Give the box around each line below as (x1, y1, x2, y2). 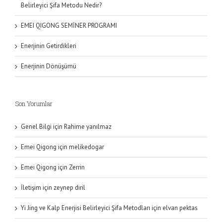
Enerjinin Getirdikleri (21, 41, 76, 50)
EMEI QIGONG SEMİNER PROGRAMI (21, 21, 117, 30)
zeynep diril (54, 183, 85, 192)
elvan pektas (163, 203, 198, 212)
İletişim (21, 183, 41, 192)
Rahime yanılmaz (64, 122, 111, 131)
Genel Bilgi (21, 122, 52, 131)
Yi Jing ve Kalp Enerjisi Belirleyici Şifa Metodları (21, 203, 150, 212)
